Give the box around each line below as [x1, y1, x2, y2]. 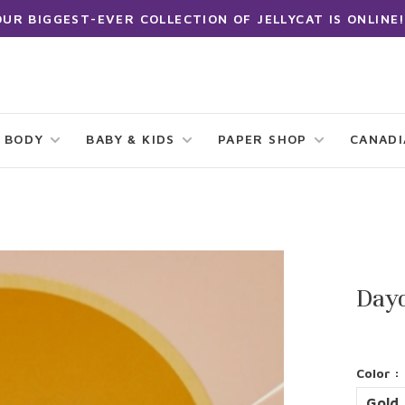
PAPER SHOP [217, 131, 307, 146]
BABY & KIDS [86, 131, 175, 146]
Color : [356, 365, 400, 381]
